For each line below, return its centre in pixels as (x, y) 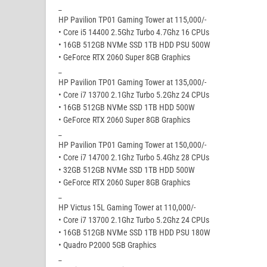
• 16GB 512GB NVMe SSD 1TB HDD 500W (127, 108)
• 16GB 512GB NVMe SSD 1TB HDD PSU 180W (134, 233)
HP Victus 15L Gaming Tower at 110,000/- (127, 208)
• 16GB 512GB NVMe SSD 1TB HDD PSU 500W (134, 45)
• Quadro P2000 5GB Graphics (107, 245)
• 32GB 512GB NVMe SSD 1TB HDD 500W (127, 170)
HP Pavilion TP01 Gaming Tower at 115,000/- (132, 20)
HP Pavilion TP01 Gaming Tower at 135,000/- (132, 83)
